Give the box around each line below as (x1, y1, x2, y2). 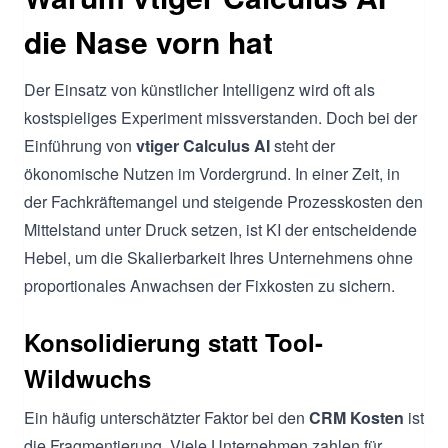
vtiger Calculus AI (136, 133, 270, 157)
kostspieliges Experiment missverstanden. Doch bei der (24, 105, 417, 129)
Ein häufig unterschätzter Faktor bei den (24, 405, 309, 429)
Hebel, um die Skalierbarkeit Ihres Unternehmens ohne (24, 245, 413, 269)
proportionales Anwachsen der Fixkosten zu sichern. (24, 273, 395, 297)
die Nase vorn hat (24, 19, 273, 63)
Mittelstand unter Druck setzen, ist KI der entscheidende (24, 217, 417, 241)
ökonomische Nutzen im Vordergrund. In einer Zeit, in (24, 161, 400, 185)
